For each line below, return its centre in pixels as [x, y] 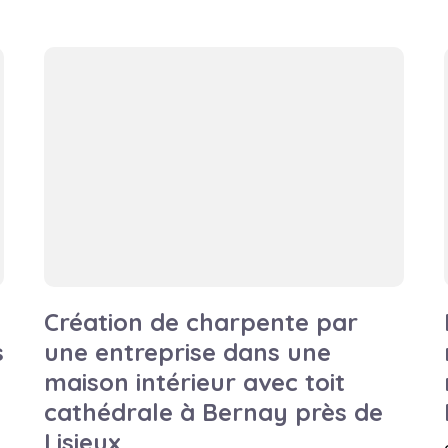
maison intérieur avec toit [194, 382]
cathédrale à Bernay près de [213, 412]
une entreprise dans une [187, 352]
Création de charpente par [201, 322]
